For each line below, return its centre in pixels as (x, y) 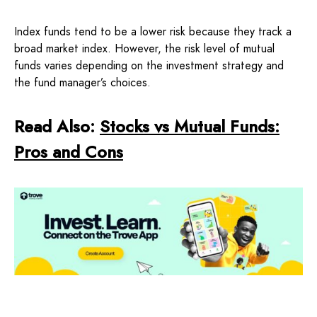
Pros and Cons (69, 152)
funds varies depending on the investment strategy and (149, 65)
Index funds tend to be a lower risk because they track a (153, 31)
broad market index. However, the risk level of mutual (144, 48)
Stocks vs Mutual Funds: (190, 126)
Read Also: (57, 126)
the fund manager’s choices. (82, 82)
